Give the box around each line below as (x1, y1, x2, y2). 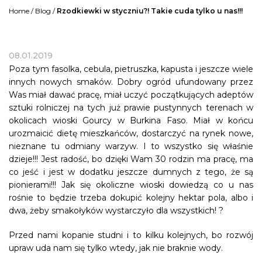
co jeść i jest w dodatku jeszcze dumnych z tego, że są (9, 167, 253, 178)
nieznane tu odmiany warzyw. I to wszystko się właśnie (9, 141, 253, 152)
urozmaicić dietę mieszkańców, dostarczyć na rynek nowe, (9, 128, 253, 139)
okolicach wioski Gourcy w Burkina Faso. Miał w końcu (9, 115, 253, 126)
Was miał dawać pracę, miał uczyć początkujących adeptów (9, 89, 253, 101)
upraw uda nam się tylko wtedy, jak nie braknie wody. (9, 243, 223, 254)
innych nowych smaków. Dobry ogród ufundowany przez (9, 77, 253, 88)
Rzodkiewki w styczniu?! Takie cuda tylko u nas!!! (57, 6, 243, 16)
